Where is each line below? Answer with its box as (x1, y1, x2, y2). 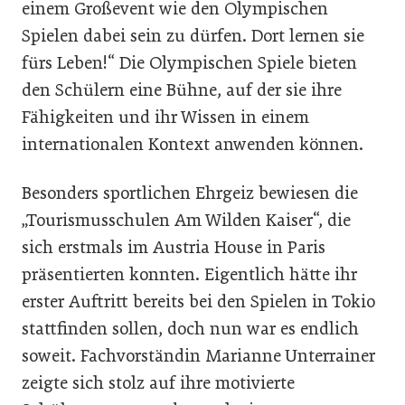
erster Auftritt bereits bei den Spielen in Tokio (22, 291, 375, 312)
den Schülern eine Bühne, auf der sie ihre (22, 80, 342, 100)
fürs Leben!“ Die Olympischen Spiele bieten (22, 52, 357, 73)
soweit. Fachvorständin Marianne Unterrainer (22, 345, 375, 366)
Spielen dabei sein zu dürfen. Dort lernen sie (22, 25, 364, 46)
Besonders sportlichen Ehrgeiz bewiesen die (22, 183, 358, 203)
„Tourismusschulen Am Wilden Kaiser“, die (22, 210, 351, 231)
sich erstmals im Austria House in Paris (22, 237, 325, 258)
